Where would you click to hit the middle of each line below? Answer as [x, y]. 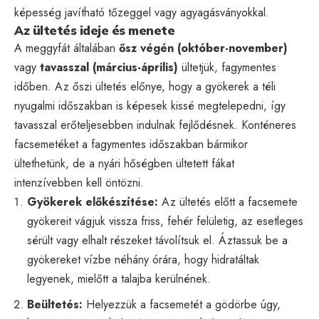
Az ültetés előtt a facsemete [228, 202]
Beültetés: [55, 304]
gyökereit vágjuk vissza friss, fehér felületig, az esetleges [165, 221]
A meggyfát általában [67, 48]
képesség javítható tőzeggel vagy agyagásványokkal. [142, 12]
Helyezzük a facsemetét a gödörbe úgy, [182, 304]
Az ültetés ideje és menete [94, 30]
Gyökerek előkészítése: [93, 202]
